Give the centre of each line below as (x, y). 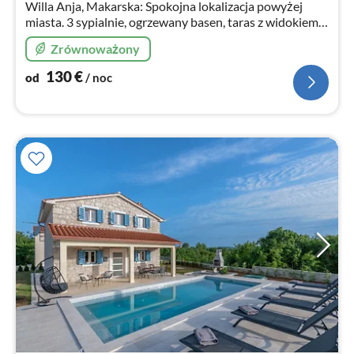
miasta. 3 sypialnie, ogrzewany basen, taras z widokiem (172, 21)
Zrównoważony (95, 48)
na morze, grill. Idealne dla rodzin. (115, 37)
